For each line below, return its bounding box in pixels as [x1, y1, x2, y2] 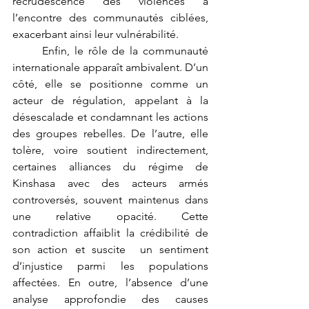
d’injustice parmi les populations [12, 259, 208, 272]
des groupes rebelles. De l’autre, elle [12, 126, 208, 140]
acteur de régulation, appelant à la [12, 93, 208, 107]
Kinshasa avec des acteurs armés [12, 176, 208, 190]
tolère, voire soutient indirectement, [12, 143, 208, 157]
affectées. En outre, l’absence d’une [12, 275, 208, 289]
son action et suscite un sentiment [12, 242, 208, 256]
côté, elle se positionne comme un [12, 77, 208, 90]
